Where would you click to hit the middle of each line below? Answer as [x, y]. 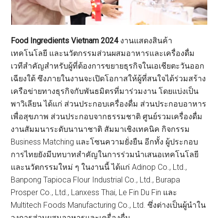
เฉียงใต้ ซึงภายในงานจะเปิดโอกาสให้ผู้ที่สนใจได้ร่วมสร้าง [109, 79]
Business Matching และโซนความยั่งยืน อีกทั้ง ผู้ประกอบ [105, 142]
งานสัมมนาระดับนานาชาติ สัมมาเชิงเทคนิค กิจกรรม [100, 129]
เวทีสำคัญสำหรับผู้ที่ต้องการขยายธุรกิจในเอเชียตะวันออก [108, 66]
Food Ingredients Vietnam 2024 [65, 41]
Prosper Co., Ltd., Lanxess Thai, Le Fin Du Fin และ [94, 193]
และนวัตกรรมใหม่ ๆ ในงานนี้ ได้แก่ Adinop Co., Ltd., [99, 167]
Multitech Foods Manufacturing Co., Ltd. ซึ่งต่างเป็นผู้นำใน [109, 205]
